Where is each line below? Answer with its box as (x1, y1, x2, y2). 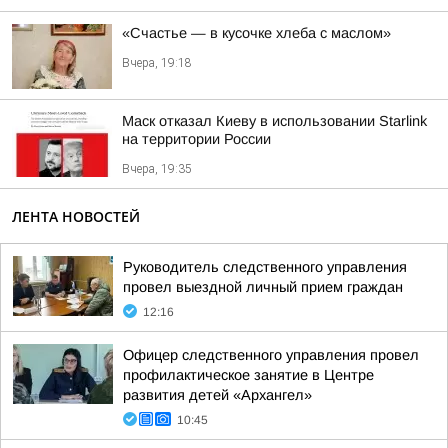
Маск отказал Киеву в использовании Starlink (122, 113, 427, 129)
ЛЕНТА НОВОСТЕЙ (12, 207, 140, 226)
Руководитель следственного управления (123, 259, 407, 275)
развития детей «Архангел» (123, 387, 312, 403)
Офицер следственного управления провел (123, 347, 419, 363)
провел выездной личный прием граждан (123, 279, 403, 295)
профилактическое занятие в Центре (123, 367, 374, 383)
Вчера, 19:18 (122, 56, 192, 70)
